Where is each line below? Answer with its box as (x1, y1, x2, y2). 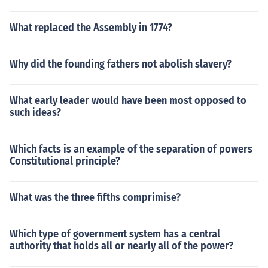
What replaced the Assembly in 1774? (10, 21, 172, 34)
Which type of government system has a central (10, 227, 220, 240)
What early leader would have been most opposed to (10, 94, 246, 107)
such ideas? (10, 106, 61, 119)
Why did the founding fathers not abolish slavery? (10, 57, 232, 71)
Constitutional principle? (10, 154, 120, 167)
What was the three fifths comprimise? (10, 191, 181, 204)
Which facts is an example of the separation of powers (10, 142, 252, 156)
